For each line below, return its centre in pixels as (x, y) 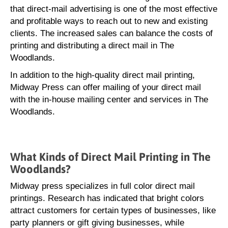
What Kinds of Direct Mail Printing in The (110, 157)
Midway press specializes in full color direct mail (103, 186)
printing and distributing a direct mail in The (92, 46)
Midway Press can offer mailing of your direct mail (106, 87)
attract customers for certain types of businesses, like (113, 210)
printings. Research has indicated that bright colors (107, 198)
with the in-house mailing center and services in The (109, 99)
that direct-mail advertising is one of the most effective (114, 9)
